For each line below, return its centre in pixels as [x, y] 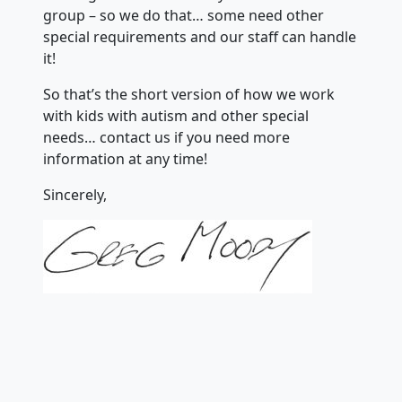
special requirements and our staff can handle [200, 37]
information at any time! [125, 159]
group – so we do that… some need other [184, 15]
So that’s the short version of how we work [189, 94]
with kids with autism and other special [176, 116]
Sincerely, [75, 195]
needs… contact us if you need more [166, 137]
